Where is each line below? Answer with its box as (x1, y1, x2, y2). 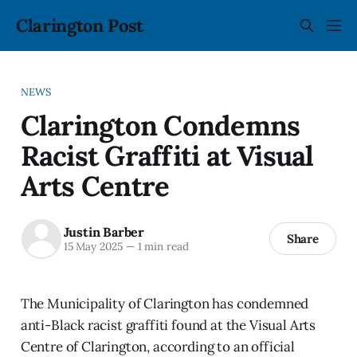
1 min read (134, 239, 189, 254)
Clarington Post (16, 14, 144, 37)
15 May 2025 (63, 239, 123, 254)
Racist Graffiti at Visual (20, 137, 314, 173)
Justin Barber (63, 224, 144, 241)
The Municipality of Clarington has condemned (20, 294, 309, 312)
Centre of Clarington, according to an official (20, 337, 295, 355)
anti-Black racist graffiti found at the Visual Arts (20, 316, 316, 334)
